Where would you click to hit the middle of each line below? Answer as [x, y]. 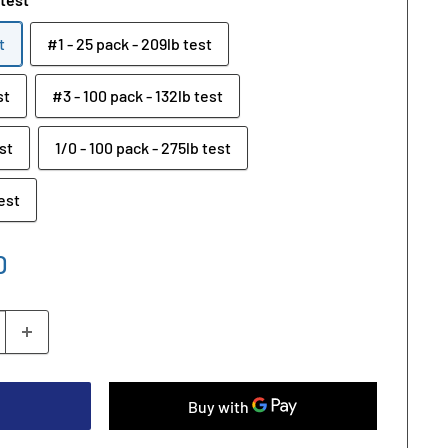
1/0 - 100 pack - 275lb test [143, 148]
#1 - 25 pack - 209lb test [129, 44]
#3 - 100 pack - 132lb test [137, 96]
